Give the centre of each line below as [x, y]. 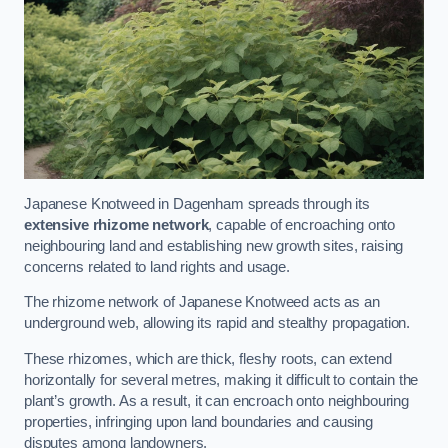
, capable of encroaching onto [302, 224]
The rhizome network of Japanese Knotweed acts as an [202, 302]
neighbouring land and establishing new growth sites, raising [214, 245]
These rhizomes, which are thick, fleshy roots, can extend [208, 358]
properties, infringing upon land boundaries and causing [199, 421]
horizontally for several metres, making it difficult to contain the [221, 379]
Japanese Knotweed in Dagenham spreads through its [197, 203]
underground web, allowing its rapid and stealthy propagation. [217, 323]
